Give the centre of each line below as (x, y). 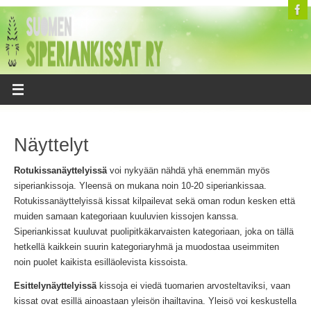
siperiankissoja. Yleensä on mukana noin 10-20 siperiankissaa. (140, 186)
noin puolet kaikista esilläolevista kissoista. (101, 262)
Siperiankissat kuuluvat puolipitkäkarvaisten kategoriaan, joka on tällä (153, 232)
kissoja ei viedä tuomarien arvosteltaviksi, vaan (193, 286)
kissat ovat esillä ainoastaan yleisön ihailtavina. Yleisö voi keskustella (155, 302)
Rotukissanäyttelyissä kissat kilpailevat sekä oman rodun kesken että (154, 201)
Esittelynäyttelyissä (55, 286)
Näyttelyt (51, 145)
